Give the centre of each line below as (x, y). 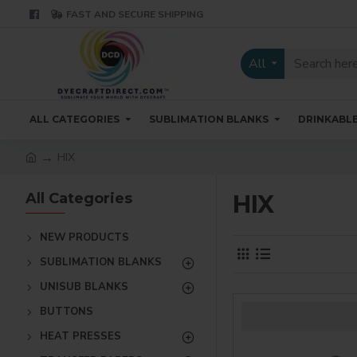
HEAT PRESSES (80, 336)
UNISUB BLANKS (84, 287)
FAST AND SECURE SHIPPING (135, 14)
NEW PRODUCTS (84, 237)
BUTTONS (67, 312)
